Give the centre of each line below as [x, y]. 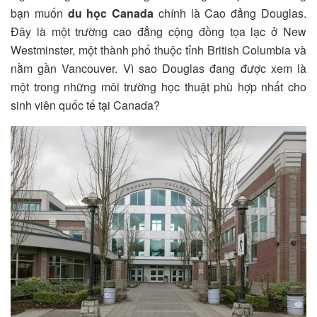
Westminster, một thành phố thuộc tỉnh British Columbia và [158, 50]
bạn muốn [39, 13]
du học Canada [111, 13]
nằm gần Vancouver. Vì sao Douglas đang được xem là [158, 68]
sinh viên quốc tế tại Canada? [85, 105]
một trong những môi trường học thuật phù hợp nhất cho [158, 86]
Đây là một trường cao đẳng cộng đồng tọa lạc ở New [158, 31]
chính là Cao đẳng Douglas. [230, 13]
